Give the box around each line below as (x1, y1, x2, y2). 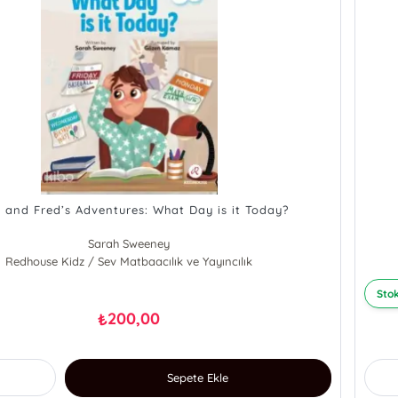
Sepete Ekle (167, 370, 229, 386)
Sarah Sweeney (88, 236, 171, 251)
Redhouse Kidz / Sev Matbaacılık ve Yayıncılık (5, 254, 253, 269)
